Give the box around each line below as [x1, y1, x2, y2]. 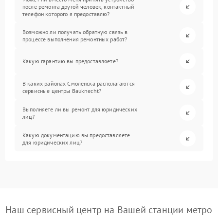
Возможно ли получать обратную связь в [22, 28, 128, 36]
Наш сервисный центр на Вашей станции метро [5, 203, 213, 217]
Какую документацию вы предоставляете [22, 131, 130, 139]
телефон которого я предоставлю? [22, 10, 110, 18]
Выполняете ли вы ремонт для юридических [22, 105, 137, 113]
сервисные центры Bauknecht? [22, 87, 102, 94]
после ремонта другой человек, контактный [22, 3, 134, 11]
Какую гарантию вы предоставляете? [22, 57, 118, 65]
